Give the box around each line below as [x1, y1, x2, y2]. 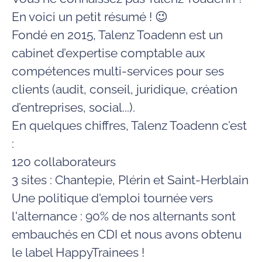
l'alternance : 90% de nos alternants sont [12, 209, 236, 223]
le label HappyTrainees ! [12, 245, 144, 260]
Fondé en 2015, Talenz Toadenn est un [12, 27, 223, 42]
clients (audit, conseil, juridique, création [12, 82, 237, 96]
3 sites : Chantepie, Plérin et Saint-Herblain [12, 173, 249, 187]
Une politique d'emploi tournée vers [12, 191, 213, 205]
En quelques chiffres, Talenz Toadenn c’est [12, 118, 247, 133]
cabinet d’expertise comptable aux [12, 46, 205, 60]
